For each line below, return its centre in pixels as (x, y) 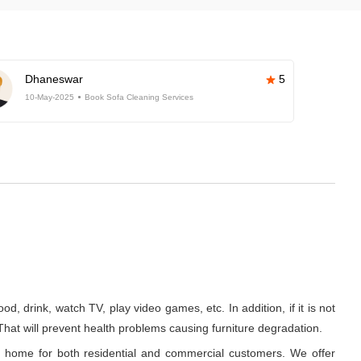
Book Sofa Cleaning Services (139, 97)
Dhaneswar (54, 79)
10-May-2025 (50, 97)
